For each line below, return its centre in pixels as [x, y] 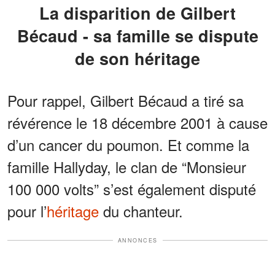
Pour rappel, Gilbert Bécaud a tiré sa [126, 100]
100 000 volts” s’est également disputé [132, 188]
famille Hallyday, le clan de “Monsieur [127, 166]
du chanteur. [141, 211]
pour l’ [27, 211]
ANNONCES [137, 240]
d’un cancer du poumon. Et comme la [128, 144]
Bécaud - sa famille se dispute [137, 35]
